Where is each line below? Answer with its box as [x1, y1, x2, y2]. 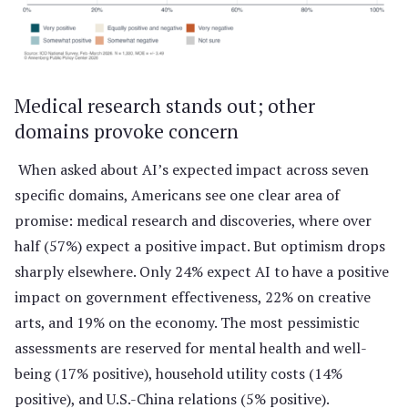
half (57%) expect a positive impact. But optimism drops [15, 235, 385, 256]
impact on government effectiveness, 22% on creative [15, 286, 371, 307]
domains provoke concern [15, 117, 239, 144]
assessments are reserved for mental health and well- [15, 337, 367, 358]
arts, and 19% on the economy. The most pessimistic [15, 311, 360, 332]
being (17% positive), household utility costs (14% [15, 362, 342, 383]
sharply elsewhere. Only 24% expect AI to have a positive [15, 260, 389, 281]
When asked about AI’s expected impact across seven [18, 158, 369, 179]
